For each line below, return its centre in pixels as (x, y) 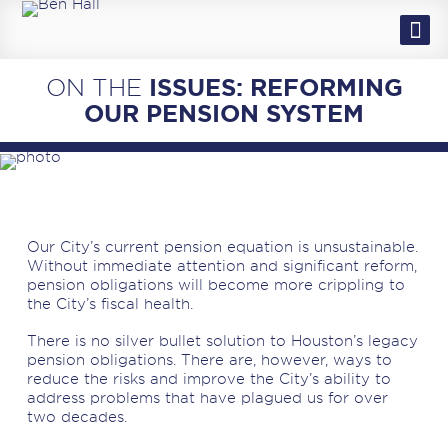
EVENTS (45, 181)
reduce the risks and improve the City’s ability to (208, 379)
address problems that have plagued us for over (207, 398)
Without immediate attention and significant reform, (221, 266)
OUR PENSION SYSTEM (224, 113)
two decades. (76, 417)
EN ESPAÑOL (59, 41)
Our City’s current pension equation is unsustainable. (222, 247)
